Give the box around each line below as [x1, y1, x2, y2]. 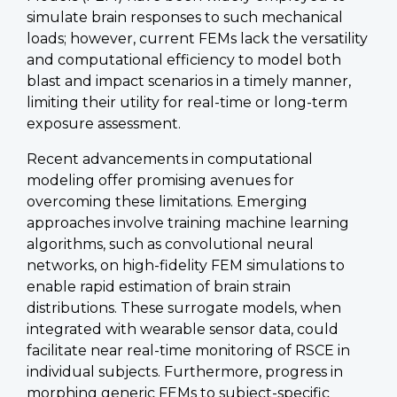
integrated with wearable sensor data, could [27, 320, 339, 338]
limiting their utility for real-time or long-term [27, 93, 347, 111]
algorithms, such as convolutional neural [27, 235, 314, 253]
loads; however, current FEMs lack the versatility [27, 29, 368, 47]
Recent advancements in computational [27, 150, 313, 167]
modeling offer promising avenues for [27, 171, 294, 189]
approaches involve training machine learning [27, 214, 349, 231]
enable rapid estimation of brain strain [27, 277, 291, 295]
